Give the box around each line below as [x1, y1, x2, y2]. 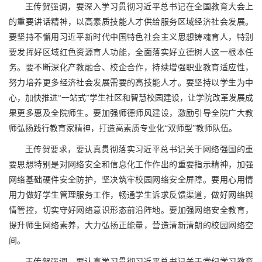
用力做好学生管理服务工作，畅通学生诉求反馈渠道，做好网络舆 [9, 190, 253, 199]
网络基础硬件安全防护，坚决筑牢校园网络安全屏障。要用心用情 [9, 175, 253, 184]
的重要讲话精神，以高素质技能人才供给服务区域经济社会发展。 [9, 17, 253, 26]
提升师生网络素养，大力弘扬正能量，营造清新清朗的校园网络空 [9, 220, 253, 230]
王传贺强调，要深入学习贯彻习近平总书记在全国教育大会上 [25, 2, 253, 11]
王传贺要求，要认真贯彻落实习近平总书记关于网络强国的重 [25, 144, 253, 154]
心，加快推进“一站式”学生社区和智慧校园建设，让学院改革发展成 [9, 93, 253, 102]
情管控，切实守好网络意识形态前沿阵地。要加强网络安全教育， [9, 205, 253, 215]
